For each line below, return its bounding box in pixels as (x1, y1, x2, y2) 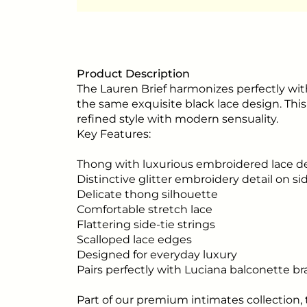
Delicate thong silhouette (77, 188, 218, 201)
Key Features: (77, 127, 151, 141)
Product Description (77, 67, 190, 81)
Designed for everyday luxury (77, 248, 237, 262)
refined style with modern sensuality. (77, 112, 278, 126)
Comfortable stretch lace (77, 203, 212, 217)
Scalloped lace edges (77, 233, 192, 247)
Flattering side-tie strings (77, 218, 215, 232)
